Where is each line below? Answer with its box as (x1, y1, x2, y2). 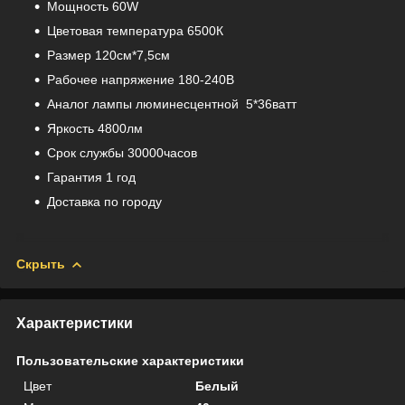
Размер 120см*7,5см (47, 47, 170, 62)
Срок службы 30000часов (47, 145, 197, 160)
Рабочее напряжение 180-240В (47, 71, 234, 87)
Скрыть (16, 256, 65, 271)
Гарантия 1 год (47, 169, 136, 184)
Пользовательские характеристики (16, 353, 244, 368)
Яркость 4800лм (47, 120, 143, 136)
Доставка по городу (47, 193, 162, 209)
